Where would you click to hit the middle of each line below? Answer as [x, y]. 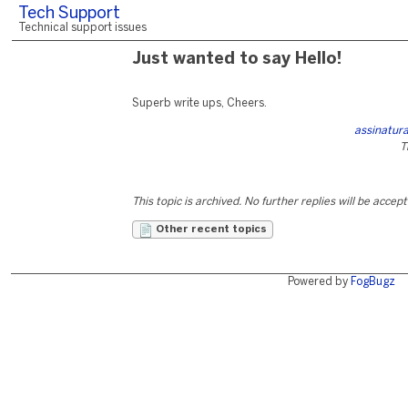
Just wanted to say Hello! [237, 60]
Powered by [319, 282]
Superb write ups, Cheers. [199, 103]
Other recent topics [210, 229]
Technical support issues [82, 28]
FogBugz [372, 282]
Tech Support [69, 14]
